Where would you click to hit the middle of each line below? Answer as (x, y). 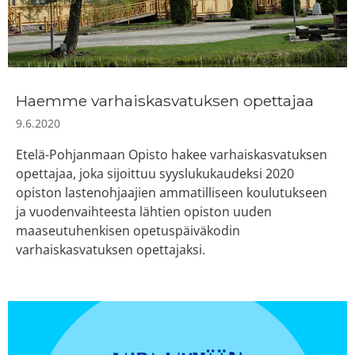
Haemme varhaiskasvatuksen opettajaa (165, 101)
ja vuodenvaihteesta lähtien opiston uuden (144, 212)
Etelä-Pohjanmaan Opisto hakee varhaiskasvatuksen (172, 155)
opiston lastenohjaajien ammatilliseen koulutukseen (172, 193)
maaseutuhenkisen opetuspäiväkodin (128, 231)
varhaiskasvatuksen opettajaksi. (111, 250)
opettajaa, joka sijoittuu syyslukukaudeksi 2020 (155, 174)
